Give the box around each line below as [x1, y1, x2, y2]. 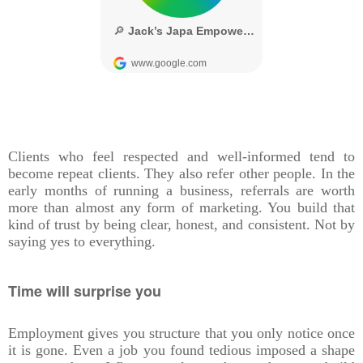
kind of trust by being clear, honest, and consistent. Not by [8, 216, 355, 233]
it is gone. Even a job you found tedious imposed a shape [8, 342, 355, 359]
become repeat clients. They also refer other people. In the [8, 165, 355, 182]
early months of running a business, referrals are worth [8, 182, 355, 199]
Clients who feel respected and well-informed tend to [8, 148, 355, 165]
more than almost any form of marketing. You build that [8, 199, 355, 216]
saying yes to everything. [8, 233, 156, 250]
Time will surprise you [8, 280, 161, 302]
